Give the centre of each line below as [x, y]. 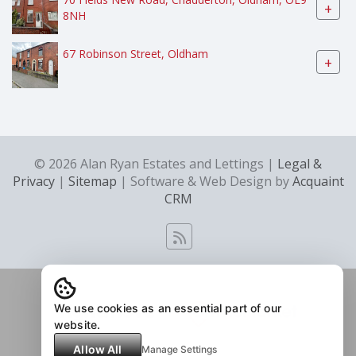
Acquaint [318, 181]
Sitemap [92, 181]
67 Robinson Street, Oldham [135, 54]
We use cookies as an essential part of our [168, 308]
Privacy [33, 181]
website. [77, 325]
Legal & [300, 164]
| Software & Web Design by [204, 181]
